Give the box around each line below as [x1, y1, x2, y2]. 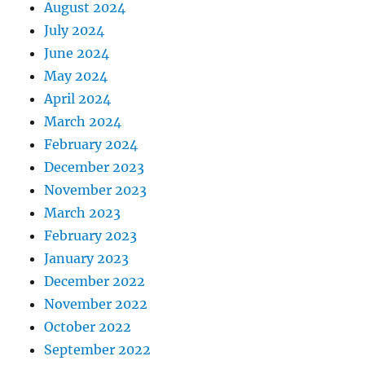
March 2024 [44, 112, 122, 130]
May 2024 [44, 67, 108, 84]
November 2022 [44, 295, 148, 312]
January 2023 [44, 249, 130, 266]
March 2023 [44, 204, 121, 221]
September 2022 [44, 341, 152, 358]
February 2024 [44, 135, 139, 152]
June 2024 [44, 44, 110, 61]
